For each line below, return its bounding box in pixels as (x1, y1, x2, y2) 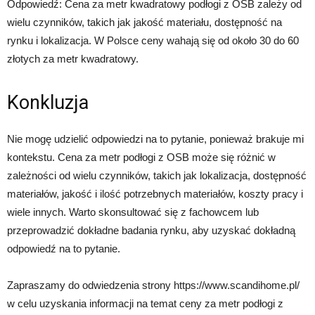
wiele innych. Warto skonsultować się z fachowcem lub (7, 206, 259, 218)
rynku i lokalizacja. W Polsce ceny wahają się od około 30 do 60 (7, 34, 299, 46)
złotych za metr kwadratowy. (7, 53, 139, 65)
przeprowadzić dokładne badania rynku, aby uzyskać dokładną (7, 224, 295, 236)
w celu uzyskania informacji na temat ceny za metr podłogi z (7, 297, 283, 309)
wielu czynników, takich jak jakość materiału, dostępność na (7, 16, 282, 28)
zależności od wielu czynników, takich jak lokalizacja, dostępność (7, 169, 307, 181)
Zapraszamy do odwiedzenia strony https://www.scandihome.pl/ (7, 279, 300, 291)
